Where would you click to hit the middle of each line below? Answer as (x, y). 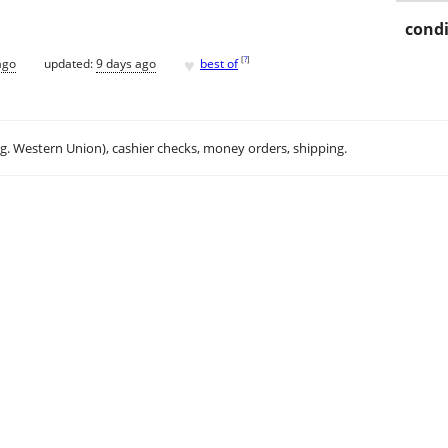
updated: (70, 63)
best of (219, 63)
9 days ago (126, 63)
